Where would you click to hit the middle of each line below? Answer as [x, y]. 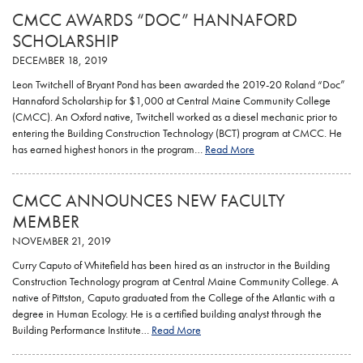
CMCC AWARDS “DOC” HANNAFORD [155, 20]
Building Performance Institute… [82, 330]
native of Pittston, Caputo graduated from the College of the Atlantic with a [173, 297]
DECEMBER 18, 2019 [60, 60]
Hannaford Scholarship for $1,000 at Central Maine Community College [171, 100]
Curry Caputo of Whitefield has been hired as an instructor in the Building [171, 265]
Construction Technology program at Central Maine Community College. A [175, 281]
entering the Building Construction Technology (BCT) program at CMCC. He [177, 133]
